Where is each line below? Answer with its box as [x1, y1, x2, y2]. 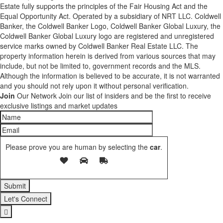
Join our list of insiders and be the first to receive [59, 91, 211, 101]
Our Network [15, 91, 57, 101]
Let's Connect [4, 194, 47, 204]
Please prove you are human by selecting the [5, 142, 148, 152]
